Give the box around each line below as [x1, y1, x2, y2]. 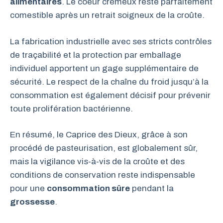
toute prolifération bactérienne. [10, 104, 133, 113]
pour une [10, 184, 47, 193]
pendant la [130, 184, 174, 193]
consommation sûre [47, 184, 130, 193]
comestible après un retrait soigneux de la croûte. [10, 10, 205, 20]
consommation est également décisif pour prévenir [10, 90, 211, 100]
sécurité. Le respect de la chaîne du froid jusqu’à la [10, 77, 209, 87]
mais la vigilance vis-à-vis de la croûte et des [10, 157, 185, 166]
